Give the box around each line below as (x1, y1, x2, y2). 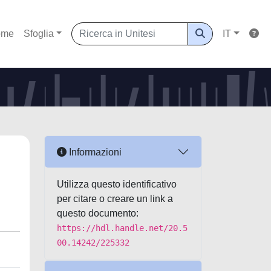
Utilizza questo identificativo (57, 179, 177, 189)
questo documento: (57, 208, 139, 218)
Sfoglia (23, 28, 54, 39)
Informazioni (67, 146, 122, 157)
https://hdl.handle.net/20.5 (57, 223, 188, 233)
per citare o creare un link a (57, 194, 173, 204)
